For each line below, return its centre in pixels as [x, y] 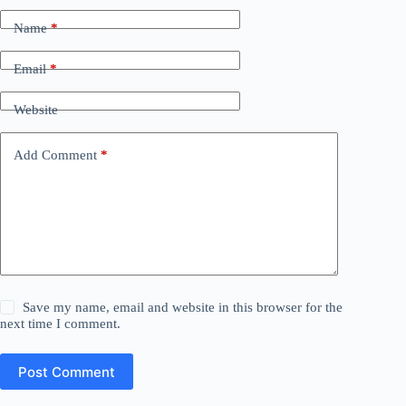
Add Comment [55, 155]
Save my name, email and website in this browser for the [183, 307]
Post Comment [67, 372]
